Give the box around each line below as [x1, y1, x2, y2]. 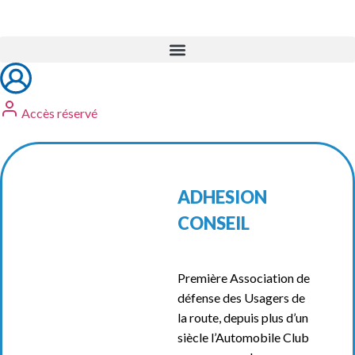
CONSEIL [177, 212, 250, 235]
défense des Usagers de [177, 290, 305, 306]
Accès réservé [21, 105, 97, 121]
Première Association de [177, 270, 310, 286]
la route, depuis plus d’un [177, 310, 308, 326]
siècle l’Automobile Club [177, 330, 309, 345]
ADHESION [177, 186, 267, 208]
